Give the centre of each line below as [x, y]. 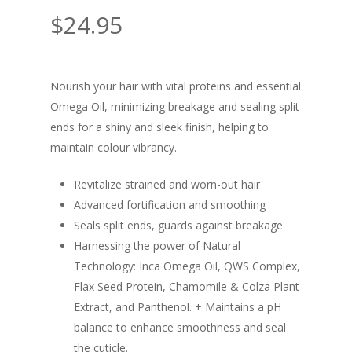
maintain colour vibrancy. [114, 148]
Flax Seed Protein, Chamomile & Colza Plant [187, 287]
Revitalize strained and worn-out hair [167, 185]
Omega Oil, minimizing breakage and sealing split [175, 107]
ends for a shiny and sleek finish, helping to [159, 127]
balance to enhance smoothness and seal [180, 328]
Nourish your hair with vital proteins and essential [176, 86]
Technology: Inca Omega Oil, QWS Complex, [187, 266]
